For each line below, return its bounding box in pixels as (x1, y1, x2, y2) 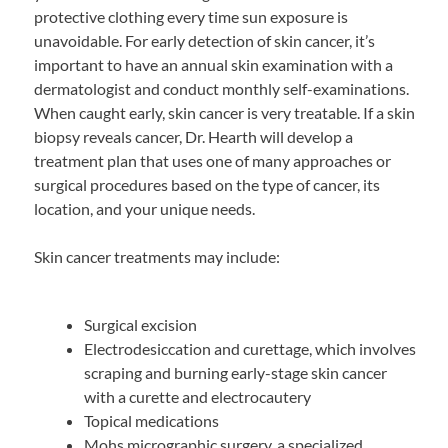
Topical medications (83, 411, 219, 431)
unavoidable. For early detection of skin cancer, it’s (34, 31, 376, 51)
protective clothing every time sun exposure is (34, 7, 349, 27)
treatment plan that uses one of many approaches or (34, 151, 392, 171)
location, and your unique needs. (34, 199, 256, 219)
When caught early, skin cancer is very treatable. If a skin (34, 103, 416, 123)
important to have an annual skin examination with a (34, 55, 394, 75)
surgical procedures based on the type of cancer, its (34, 175, 381, 195)
